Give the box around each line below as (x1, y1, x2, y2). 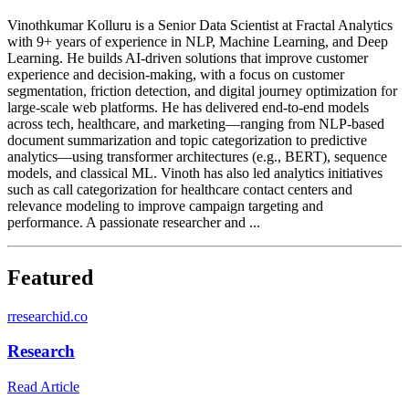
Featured (7, 265, 93, 289)
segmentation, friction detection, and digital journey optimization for (7, 82, 397, 99)
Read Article (7, 378, 79, 394)
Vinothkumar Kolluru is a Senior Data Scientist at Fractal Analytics (7, 16, 393, 33)
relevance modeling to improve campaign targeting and (7, 197, 323, 214)
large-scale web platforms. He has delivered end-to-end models (7, 99, 369, 115)
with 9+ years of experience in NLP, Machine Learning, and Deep (7, 33, 388, 49)
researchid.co (12, 308, 88, 324)
